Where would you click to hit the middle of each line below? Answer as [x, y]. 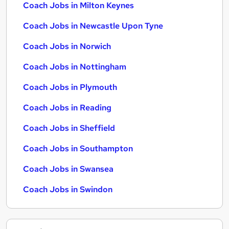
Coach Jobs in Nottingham [75, 67]
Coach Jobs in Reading [67, 108]
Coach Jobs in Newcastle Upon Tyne [93, 26]
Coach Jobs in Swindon [68, 189]
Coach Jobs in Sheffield [69, 128]
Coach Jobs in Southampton [78, 148]
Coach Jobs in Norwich [67, 46]
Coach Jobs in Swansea [68, 169]
